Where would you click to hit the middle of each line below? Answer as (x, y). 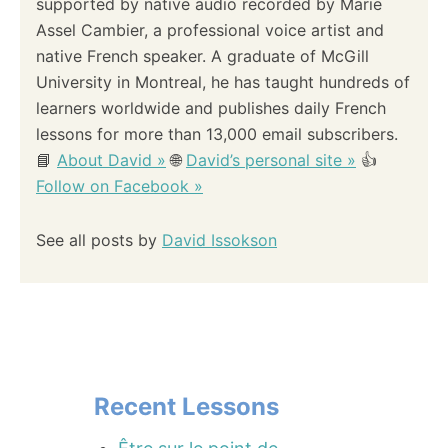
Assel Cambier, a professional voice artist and (210, 29)
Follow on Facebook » (119, 185)
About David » (111, 159)
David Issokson (219, 239)
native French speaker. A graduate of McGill (202, 55)
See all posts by (99, 239)
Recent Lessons (186, 406)
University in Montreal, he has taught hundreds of (223, 81)
